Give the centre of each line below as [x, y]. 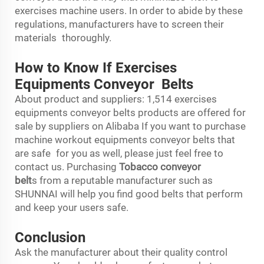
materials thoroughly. [64, 37]
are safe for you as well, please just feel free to [119, 153]
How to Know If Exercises [96, 67]
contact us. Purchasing [67, 166]
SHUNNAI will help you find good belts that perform [129, 194]
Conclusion [50, 237]
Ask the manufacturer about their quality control [121, 252]
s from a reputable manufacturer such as [122, 180]
